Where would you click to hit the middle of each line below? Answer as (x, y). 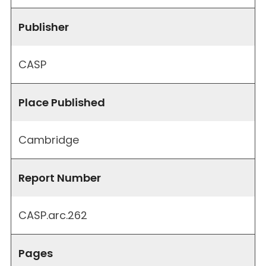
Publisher (44, 27)
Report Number (60, 178)
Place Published (62, 102)
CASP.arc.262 (53, 215)
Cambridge (49, 140)
